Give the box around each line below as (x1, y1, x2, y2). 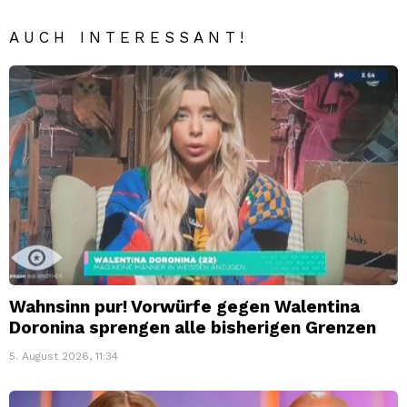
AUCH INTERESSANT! (9, 28, 248, 47)
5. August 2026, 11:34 (9, 349, 118, 362)
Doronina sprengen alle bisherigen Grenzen (9, 316, 376, 338)
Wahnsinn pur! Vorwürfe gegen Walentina (9, 295, 360, 317)
